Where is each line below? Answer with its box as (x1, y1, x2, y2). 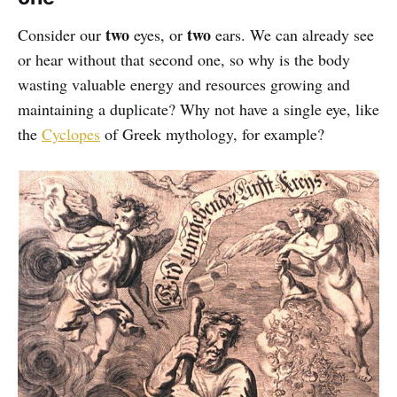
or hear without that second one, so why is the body (18, 49, 350, 71)
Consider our (18, 24, 105, 46)
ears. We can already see (211, 24, 374, 46)
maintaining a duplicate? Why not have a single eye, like (18, 98, 379, 121)
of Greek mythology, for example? (100, 123, 324, 145)
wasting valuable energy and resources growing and (18, 74, 350, 96)
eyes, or (129, 24, 187, 46)
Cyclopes (42, 123, 100, 145)
